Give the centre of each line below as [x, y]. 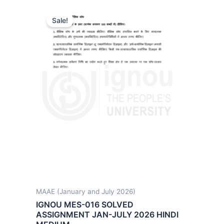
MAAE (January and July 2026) [86, 192]
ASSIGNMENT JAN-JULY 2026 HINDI [107, 214]
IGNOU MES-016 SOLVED [85, 204]
